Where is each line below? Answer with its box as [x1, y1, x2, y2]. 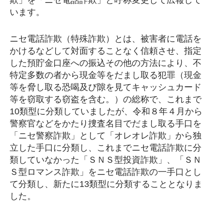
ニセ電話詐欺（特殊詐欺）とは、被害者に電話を [10, 33, 201, 44]
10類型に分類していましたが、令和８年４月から [10, 106, 202, 117]
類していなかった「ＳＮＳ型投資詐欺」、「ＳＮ [10, 155, 201, 165]
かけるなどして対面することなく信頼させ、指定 [10, 46, 201, 56]
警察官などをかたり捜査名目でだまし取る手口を [10, 118, 201, 129]
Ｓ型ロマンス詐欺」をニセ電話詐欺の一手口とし [10, 167, 201, 177]
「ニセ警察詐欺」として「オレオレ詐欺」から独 [10, 130, 201, 141]
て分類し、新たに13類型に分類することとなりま [10, 179, 202, 189]
